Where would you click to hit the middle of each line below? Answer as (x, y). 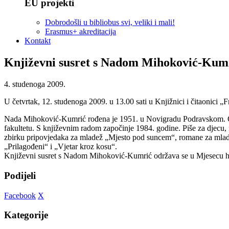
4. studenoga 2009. (35, 84)
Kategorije (26, 215)
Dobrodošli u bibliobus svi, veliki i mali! (110, 22)
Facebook (20, 195)
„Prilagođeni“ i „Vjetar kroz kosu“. (61, 147)
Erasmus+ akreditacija (81, 32)
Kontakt (38, 41)
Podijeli (20, 175)
